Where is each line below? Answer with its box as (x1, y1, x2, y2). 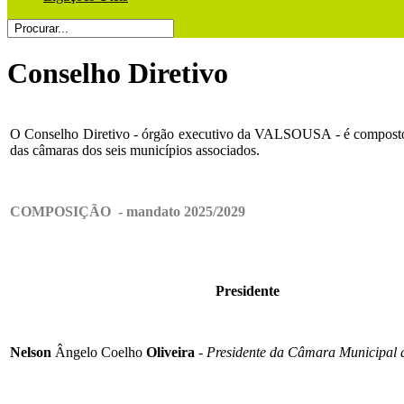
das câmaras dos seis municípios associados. (10, 142, 260, 159)
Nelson (10, 344, 55, 361)
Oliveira (142, 344, 195, 361)
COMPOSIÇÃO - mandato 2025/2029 (10, 204, 245, 220)
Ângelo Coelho (55, 344, 142, 361)
